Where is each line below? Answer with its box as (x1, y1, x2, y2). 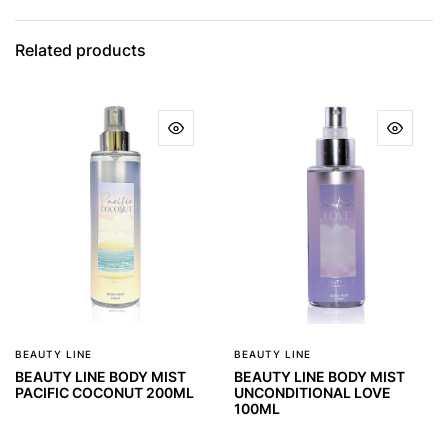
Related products (15, 39, 146, 60)
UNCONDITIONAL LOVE (234, 383, 391, 401)
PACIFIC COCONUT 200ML (15, 383, 194, 401)
